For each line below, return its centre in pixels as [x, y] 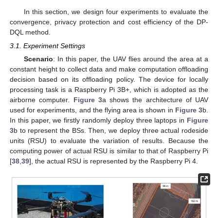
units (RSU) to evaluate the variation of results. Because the [109, 141]
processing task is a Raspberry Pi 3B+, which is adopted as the [109, 90]
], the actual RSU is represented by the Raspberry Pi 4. [114, 161]
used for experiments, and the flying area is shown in [92, 110]
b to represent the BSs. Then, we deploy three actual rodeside [111, 131]
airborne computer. [42, 100]
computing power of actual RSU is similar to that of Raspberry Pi [109, 151]
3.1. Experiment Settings [47, 45]
